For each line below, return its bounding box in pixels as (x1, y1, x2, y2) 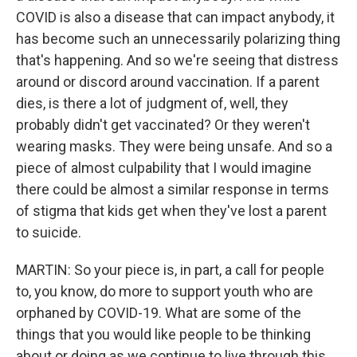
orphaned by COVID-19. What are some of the (16, 304, 301, 321)
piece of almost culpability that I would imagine (16, 159, 312, 176)
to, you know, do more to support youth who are (16, 283, 313, 300)
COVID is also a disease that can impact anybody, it (16, 9, 335, 25)
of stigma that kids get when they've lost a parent (16, 202, 327, 219)
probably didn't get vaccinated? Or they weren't (16, 116, 310, 133)
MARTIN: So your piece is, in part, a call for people (16, 261, 324, 278)
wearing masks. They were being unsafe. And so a (16, 138, 332, 155)
